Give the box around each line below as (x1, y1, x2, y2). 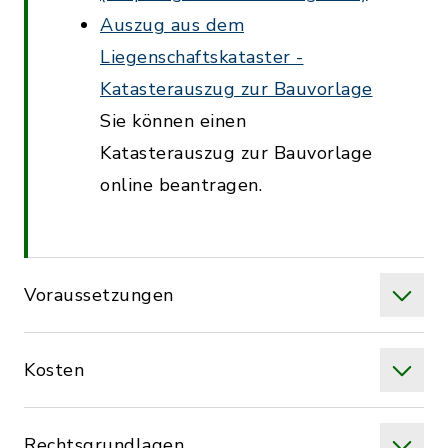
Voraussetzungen (24, 283, 174, 307)
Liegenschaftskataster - (100, 45, 304, 69)
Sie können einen (100, 109, 246, 133)
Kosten (24, 358, 84, 382)
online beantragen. (100, 173, 262, 197)
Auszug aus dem (100, 13, 244, 37)
